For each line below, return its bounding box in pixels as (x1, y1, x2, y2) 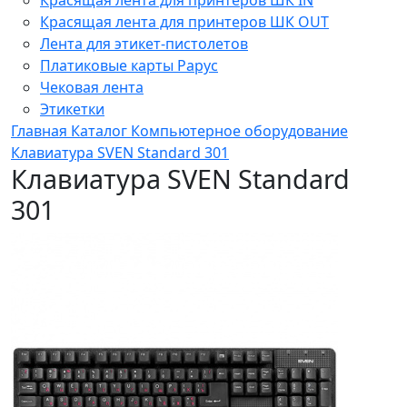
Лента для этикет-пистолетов (40, 33, 248, 54)
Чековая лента (40, 76, 144, 97)
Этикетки (40, 98, 104, 119)
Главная (11, 120, 71, 141)
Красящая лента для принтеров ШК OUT (40, 11, 329, 32)
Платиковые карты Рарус (40, 55, 218, 75)
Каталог (71, 120, 131, 141)
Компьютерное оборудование (131, 120, 348, 141)
